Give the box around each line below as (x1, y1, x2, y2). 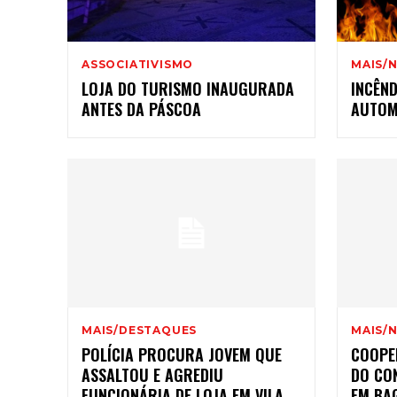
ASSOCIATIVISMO (82, 58, 194, 72)
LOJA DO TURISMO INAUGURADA (82, 77, 294, 101)
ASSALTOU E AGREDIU (82, 363, 223, 387)
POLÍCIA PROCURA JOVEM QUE (82, 343, 282, 367)
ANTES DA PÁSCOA (82, 97, 201, 121)
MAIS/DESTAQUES (82, 323, 198, 338)
